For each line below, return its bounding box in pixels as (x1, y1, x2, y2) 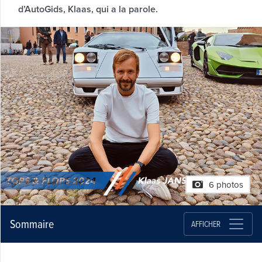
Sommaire (9, 216, 54, 232)
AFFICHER (191, 218, 220, 229)
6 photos (208, 178, 243, 192)
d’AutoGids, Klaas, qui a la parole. (18, 2, 158, 16)
